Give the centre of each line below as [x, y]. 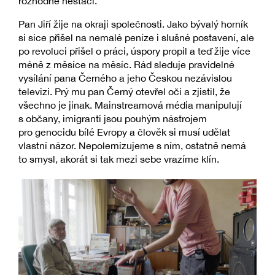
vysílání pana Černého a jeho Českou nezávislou [125, 78]
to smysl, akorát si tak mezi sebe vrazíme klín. [119, 159]
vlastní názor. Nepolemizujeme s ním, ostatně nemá [132, 146]
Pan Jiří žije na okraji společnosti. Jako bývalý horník [133, 24]
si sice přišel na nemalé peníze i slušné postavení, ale [136, 38]
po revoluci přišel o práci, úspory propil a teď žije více [134, 51]
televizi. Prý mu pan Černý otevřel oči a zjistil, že [124, 92]
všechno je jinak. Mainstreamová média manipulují [130, 105]
